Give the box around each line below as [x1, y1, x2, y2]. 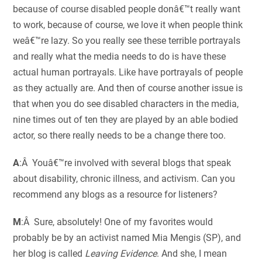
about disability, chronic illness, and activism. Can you [13, 173, 236, 185]
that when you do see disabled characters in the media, [13, 98, 239, 110]
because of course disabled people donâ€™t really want [13, 4, 241, 15]
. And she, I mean [157, 248, 227, 260]
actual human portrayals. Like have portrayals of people [13, 67, 243, 78]
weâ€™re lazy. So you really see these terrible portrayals [13, 35, 241, 47]
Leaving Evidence [85, 248, 157, 260]
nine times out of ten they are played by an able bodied [13, 114, 239, 126]
